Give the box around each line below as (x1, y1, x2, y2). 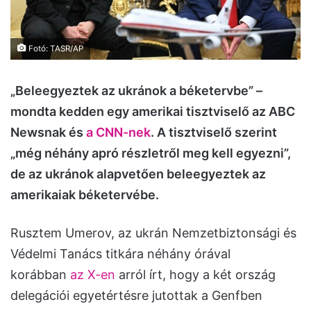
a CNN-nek (86, 125, 151, 140)
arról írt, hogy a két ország (115, 267, 276, 283)
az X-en (70, 267, 115, 283)
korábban (10, 267, 70, 283)
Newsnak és (10, 125, 86, 140)
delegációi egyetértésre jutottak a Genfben (10, 288, 262, 303)
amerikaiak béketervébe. (10, 187, 159, 203)
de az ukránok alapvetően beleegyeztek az (10, 167, 266, 182)
